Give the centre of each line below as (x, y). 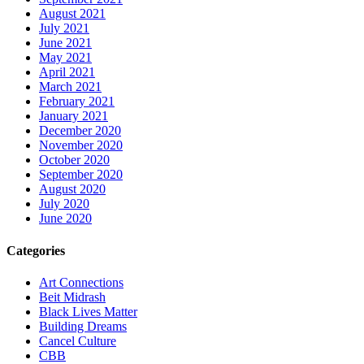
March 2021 (70, 87)
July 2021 (64, 28)
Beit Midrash (72, 297)
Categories (36, 250)
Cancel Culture (78, 340)
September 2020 (81, 175)
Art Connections (81, 282)
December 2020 (80, 131)
